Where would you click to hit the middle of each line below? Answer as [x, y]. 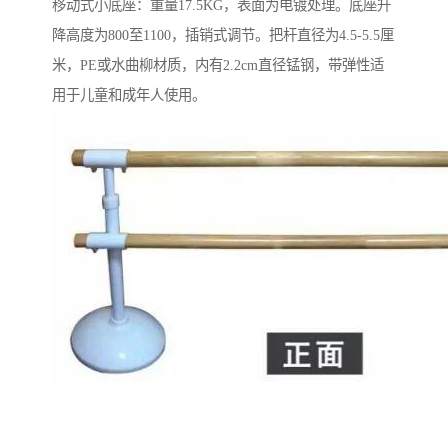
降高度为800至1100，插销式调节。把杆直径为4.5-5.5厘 [223, 35]
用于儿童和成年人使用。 [129, 95]
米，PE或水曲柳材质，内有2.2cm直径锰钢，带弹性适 [218, 65]
